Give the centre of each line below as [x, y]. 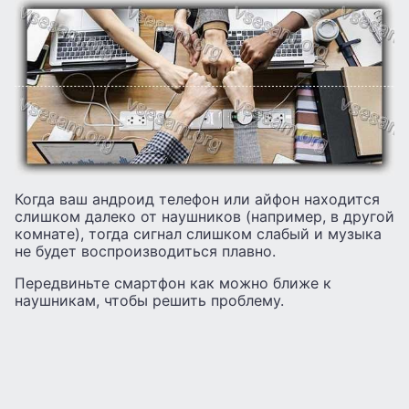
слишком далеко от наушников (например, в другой [204, 216]
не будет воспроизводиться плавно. [145, 251]
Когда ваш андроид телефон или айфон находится [197, 199]
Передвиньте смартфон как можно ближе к [173, 283]
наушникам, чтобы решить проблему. [149, 300]
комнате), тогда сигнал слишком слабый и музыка [198, 233]
